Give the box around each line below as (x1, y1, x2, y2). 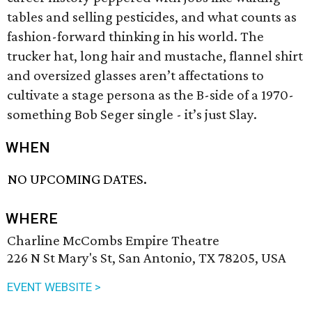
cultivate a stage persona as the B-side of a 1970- (7, 86, 294, 103)
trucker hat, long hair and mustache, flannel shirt (7, 47, 303, 64)
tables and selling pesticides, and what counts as (7, 8, 297, 25)
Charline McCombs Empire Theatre (7, 232, 219, 249)
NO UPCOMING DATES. (8, 171, 148, 188)
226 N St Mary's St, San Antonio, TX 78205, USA (7, 249, 286, 267)
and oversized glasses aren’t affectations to (7, 67, 264, 84)
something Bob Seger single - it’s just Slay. (7, 106, 257, 123)
